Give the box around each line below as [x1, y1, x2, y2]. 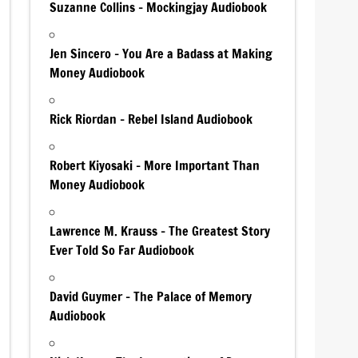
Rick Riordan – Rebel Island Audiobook [50, 109, 253, 128]
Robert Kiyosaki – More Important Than [50, 156, 261, 174]
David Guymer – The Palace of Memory [50, 287, 253, 305]
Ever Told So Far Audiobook [50, 241, 195, 259]
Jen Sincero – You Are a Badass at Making [50, 44, 273, 62]
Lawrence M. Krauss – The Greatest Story [50, 221, 271, 240]
